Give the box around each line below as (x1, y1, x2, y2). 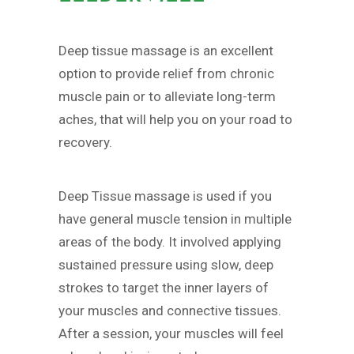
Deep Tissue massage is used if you (58, 188, 272, 205)
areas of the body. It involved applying (58, 234, 281, 250)
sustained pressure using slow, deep (58, 257, 273, 273)
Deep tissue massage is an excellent (58, 42, 273, 58)
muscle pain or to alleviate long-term (58, 88, 276, 104)
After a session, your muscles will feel (58, 326, 284, 342)
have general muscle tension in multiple (58, 211, 292, 228)
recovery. (58, 134, 112, 150)
